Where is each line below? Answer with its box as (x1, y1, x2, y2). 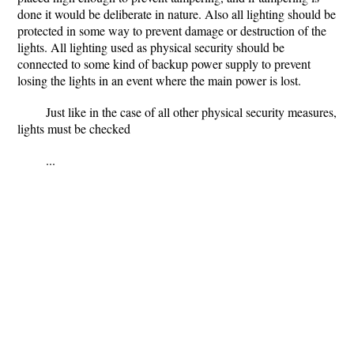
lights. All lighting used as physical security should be (17, 39, 284, 55)
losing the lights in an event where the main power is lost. (17, 72, 301, 88)
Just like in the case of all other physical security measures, (46, 104, 337, 120)
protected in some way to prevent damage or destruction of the (17, 22, 326, 39)
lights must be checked (17, 120, 130, 137)
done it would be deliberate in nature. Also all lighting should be (17, 6, 336, 22)
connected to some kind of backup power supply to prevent (17, 55, 311, 72)
